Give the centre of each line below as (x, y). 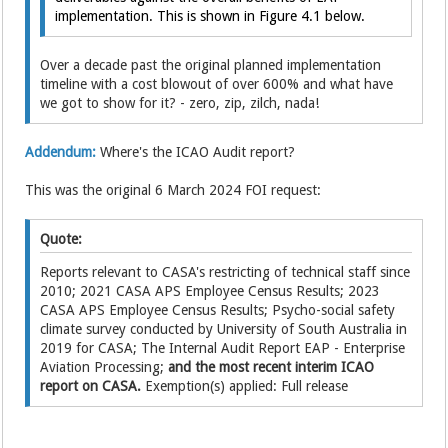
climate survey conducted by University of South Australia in (224, 329)
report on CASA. (91, 386)
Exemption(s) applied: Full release (245, 386)
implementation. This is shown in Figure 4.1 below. (210, 16)
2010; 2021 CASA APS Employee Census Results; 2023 (210, 291)
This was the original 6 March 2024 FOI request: (173, 190)
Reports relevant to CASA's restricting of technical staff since (225, 272)
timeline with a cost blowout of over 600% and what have (217, 84)
